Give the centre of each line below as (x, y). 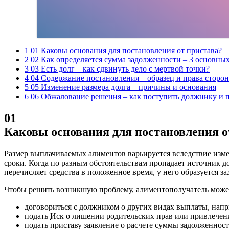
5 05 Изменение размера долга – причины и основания (120, 87)
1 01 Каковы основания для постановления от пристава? (123, 50)
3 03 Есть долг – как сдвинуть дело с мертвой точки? (117, 68)
